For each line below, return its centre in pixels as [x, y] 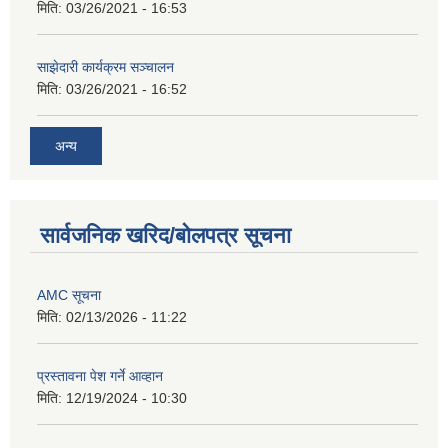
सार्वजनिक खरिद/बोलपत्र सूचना [165, 235]
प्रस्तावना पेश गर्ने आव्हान [100, 375]
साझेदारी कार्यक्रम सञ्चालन [105, 67]
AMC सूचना [69, 294]
